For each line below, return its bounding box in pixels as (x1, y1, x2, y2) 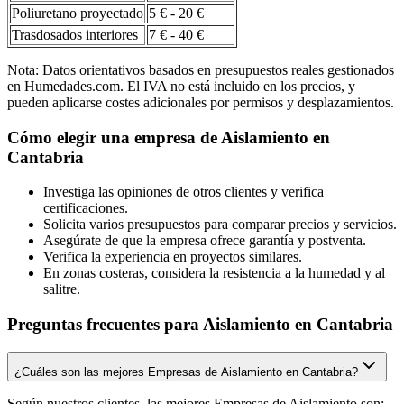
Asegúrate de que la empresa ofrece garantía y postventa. (43, 233, 366, 249)
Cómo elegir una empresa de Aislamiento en (7, 127, 330, 147)
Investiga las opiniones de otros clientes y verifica (43, 184, 324, 200)
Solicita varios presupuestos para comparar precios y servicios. (43, 216, 397, 233)
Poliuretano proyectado (12, 5, 143, 22)
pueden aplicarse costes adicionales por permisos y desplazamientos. (7, 95, 394, 111)
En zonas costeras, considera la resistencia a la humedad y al (43, 265, 385, 281)
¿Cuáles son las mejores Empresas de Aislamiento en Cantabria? (14, 364, 358, 379)
